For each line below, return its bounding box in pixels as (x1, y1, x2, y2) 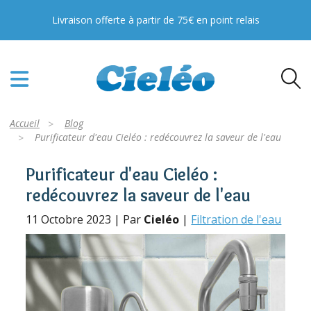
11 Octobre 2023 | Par (26, 212, 144, 228)
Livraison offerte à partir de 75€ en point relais (51, 13, 260, 26)
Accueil (10, 117, 40, 130)
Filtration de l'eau (191, 212, 282, 228)
